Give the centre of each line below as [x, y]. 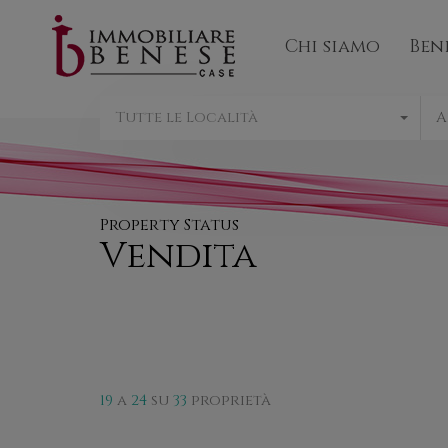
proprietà [231, 400]
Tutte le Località [186, 117]
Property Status [169, 225]
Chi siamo [332, 46]
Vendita [178, 256]
